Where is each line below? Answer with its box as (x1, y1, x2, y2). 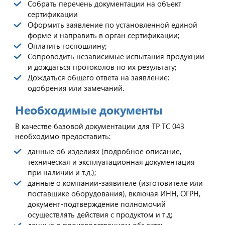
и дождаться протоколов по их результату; (28, 61, 176, 72)
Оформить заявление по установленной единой (28, 19, 197, 30)
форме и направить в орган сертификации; (28, 30, 179, 40)
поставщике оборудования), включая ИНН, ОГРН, (28, 188, 200, 198)
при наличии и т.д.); (28, 167, 96, 177)
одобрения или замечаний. (28, 82, 124, 93)
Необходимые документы (15, 101, 163, 118)
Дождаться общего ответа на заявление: (28, 72, 169, 82)
